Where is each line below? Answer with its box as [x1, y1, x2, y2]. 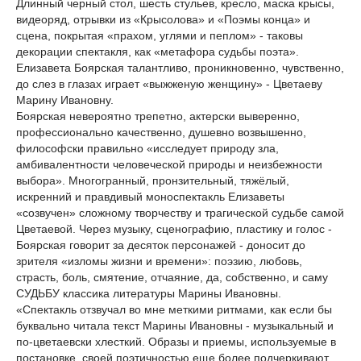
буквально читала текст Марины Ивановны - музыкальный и [16, 319, 334, 332]
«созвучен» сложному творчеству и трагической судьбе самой [16, 206, 344, 219]
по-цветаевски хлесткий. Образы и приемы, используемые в [16, 335, 336, 348]
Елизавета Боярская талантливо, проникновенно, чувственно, [16, 61, 344, 74]
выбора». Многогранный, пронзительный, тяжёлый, [16, 174, 289, 187]
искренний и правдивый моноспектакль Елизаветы [16, 190, 284, 203]
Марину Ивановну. [16, 93, 114, 106]
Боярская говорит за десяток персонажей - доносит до [16, 239, 305, 251]
